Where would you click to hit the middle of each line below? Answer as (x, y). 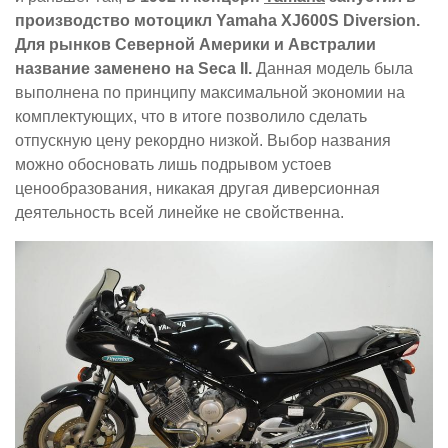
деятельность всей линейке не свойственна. (179, 213)
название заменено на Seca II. (133, 69)
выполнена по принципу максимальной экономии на (210, 93)
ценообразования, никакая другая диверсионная (197, 189)
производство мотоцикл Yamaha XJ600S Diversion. (217, 21)
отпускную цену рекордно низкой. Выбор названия (203, 141)
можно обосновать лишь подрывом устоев (173, 165)
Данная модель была (332, 69)
